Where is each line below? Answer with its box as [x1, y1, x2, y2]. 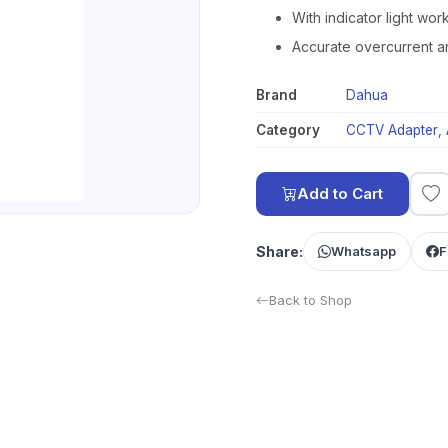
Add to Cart [297, 184, 383, 203]
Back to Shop [269, 292, 352, 308]
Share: [256, 243, 303, 260]
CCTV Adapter [346, 122, 438, 138]
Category [256, 122, 320, 138]
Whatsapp [331, 243, 396, 259]
